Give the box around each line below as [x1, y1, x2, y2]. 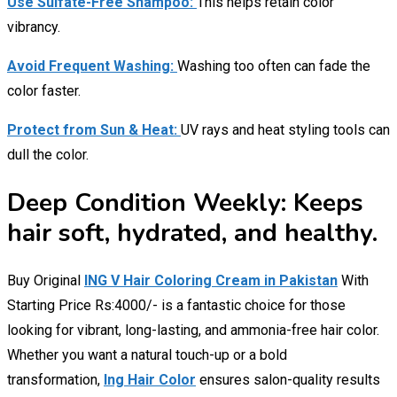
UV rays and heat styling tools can [181, 121, 390, 138]
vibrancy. [7, 18, 60, 35]
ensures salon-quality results [196, 371, 380, 389]
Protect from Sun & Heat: [7, 121, 181, 138]
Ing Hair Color [104, 371, 196, 389]
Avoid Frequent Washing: [7, 57, 177, 74]
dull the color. [7, 145, 89, 163]
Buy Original [7, 272, 84, 290]
